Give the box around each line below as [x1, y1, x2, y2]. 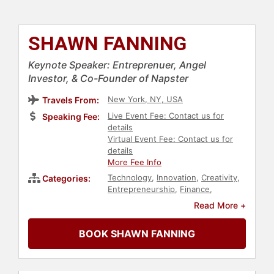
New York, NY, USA [108, 94, 183, 105]
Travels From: [42, 95, 99, 106]
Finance [180, 184, 210, 194]
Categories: [42, 173, 91, 184]
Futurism [170, 207, 204, 218]
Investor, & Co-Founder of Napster [28, 72, 188, 85]
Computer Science [108, 196, 178, 206]
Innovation [157, 172, 196, 183]
